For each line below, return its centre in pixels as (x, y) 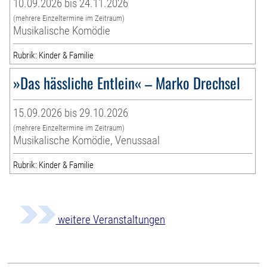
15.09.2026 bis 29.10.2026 (71, 113)
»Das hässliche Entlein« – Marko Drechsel (127, 82)
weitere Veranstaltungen (111, 219)
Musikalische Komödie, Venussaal (87, 140)
